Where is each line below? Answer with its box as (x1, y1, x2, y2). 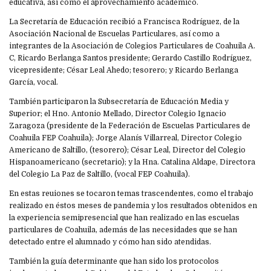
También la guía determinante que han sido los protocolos (9, 257, 219, 266)
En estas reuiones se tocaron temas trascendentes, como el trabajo (9, 189, 253, 198)
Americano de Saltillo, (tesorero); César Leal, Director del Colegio (9, 146, 246, 155)
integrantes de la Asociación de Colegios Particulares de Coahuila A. (9, 42, 255, 51)
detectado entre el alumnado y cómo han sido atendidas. (9, 238, 211, 247)
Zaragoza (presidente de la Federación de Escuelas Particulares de (9, 122, 250, 131)
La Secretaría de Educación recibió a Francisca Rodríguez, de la (9, 18, 240, 27)
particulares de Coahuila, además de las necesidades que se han (9, 226, 237, 235)
